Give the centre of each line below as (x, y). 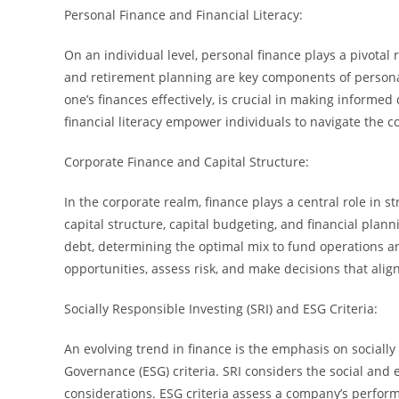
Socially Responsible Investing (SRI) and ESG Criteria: (221, 308)
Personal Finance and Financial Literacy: (183, 14)
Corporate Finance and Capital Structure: (187, 161)
